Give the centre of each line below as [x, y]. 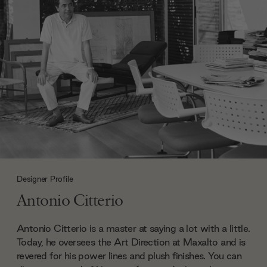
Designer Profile [45, 179]
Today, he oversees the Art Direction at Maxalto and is [131, 242]
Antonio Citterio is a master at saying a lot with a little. [133, 228]
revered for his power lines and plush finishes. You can [129, 255]
